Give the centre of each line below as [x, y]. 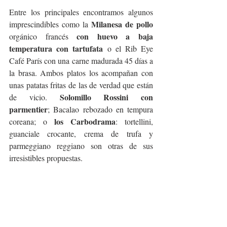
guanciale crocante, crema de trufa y [81, 134]
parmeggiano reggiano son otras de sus [81, 146]
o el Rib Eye [128, 49]
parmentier [28, 109]
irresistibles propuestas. [46, 158]
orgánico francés [43, 36]
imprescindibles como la [50, 24]
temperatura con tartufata [56, 49]
